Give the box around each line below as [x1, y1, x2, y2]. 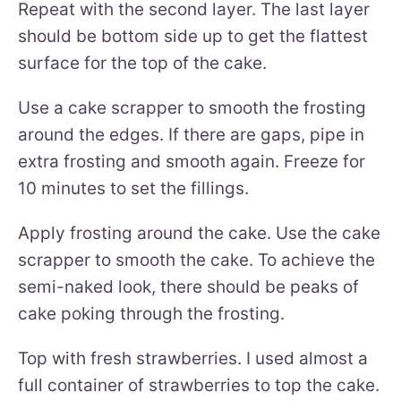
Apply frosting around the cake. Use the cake [18, 222, 380, 243]
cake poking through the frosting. [18, 303, 285, 324]
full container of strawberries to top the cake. [18, 374, 380, 396]
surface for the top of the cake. [18, 52, 267, 73]
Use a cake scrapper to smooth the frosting [18, 97, 366, 118]
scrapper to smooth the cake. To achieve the [18, 249, 375, 270]
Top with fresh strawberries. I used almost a [18, 347, 368, 369]
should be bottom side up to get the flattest [18, 25, 368, 47]
